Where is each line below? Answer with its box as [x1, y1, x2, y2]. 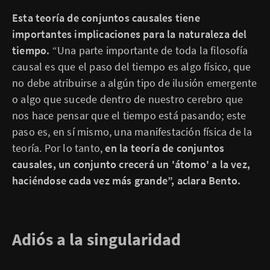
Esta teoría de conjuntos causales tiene [12, 11, 200, 25]
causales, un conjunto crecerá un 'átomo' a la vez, [12, 157, 251, 171]
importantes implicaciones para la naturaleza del [12, 27, 247, 41]
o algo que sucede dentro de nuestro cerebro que [12, 92, 243, 106]
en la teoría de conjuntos [105, 141, 225, 155]
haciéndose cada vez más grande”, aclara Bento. [12, 174, 241, 187]
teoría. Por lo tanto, [12, 141, 105, 155]
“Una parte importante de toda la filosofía [49, 43, 248, 57]
